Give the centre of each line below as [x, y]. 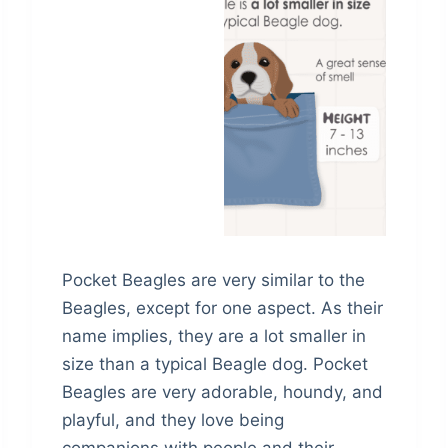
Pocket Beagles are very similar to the [214, 280]
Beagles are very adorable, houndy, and [223, 392]
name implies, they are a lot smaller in [214, 336]
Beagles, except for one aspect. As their [223, 308]
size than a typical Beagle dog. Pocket [215, 364]
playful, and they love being [173, 420]
